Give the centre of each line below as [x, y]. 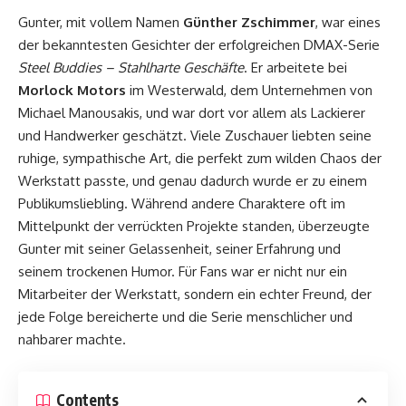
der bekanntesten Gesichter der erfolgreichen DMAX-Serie [199, 45]
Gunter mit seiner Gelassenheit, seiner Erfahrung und [179, 249]
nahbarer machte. [72, 340]
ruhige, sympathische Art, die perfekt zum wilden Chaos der [200, 159]
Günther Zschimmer [249, 23]
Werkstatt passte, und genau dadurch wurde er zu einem [193, 181]
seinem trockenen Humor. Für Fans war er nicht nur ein [183, 272]
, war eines [348, 23]
